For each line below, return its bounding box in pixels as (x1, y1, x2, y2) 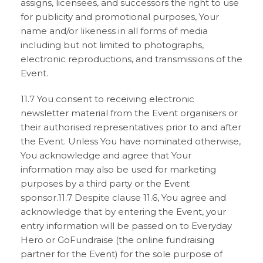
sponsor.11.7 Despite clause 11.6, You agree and (21, 192, 226, 203)
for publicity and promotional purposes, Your (21, 11, 219, 22)
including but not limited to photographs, (21, 39, 204, 50)
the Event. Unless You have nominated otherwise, (21, 136, 241, 147)
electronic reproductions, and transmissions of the (21, 53, 242, 65)
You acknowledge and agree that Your (21, 150, 191, 161)
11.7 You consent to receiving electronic (21, 93, 194, 104)
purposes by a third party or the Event (21, 178, 190, 189)
